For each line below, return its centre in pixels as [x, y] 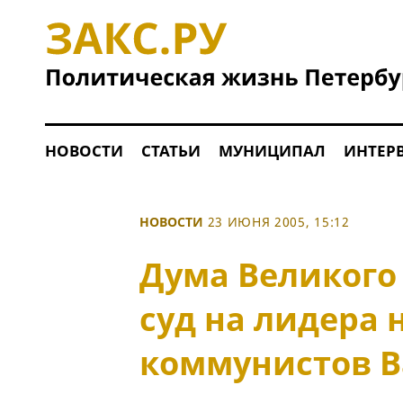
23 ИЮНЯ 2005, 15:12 [278, 222]
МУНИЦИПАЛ [272, 151]
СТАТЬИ [170, 151]
